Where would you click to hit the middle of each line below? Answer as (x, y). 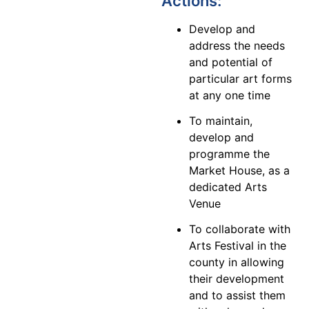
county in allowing (237, 262)
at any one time (230, 96)
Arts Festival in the (238, 245)
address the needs (237, 46)
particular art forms (240, 79)
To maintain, (221, 120)
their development (237, 278)
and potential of (231, 62)
